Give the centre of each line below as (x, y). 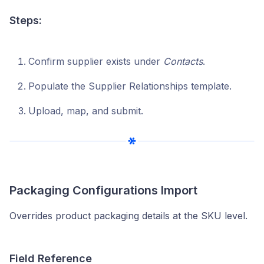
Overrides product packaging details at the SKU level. (128, 216)
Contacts (183, 62)
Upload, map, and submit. (86, 111)
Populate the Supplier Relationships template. (130, 86)
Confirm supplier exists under (96, 62)
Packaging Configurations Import (103, 191)
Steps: (26, 21)
